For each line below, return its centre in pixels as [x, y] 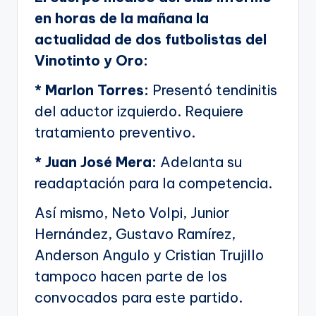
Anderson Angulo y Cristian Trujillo [149, 255]
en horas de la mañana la [122, 18]
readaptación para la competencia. [153, 183]
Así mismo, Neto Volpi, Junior [132, 213]
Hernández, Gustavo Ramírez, [135, 234]
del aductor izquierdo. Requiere [139, 111]
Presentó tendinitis [213, 90]
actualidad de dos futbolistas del [151, 39]
